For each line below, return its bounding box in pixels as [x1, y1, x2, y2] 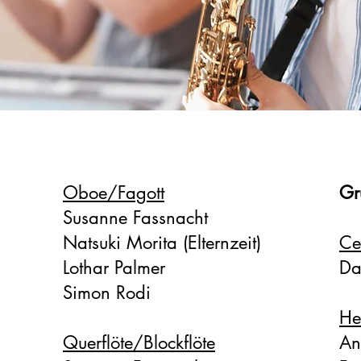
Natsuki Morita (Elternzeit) [63, 231, 267, 254]
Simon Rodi [63, 281, 151, 304]
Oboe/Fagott [63, 181, 164, 204]
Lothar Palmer [63, 256, 165, 279]
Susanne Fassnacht [63, 206, 208, 229]
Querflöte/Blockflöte [63, 331, 215, 354]
